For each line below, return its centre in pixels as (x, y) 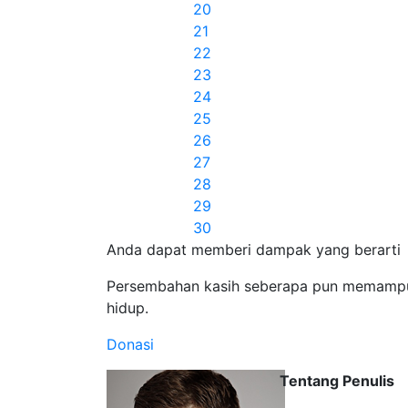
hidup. (127, 308)
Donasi (130, 344)
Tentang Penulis (337, 381)
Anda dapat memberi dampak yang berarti (254, 250)
